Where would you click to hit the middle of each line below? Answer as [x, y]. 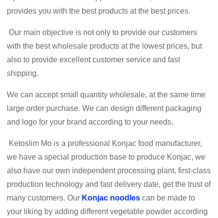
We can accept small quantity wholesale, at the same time [106, 94]
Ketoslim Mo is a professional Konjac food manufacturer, [105, 143]
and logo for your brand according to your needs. [90, 122]
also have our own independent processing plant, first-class [109, 170]
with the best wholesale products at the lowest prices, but [105, 46]
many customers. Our [45, 198]
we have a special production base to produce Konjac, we [106, 157]
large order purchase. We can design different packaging [104, 108]
